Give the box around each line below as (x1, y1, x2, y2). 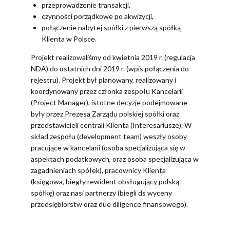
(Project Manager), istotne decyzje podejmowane (31, 98, 187, 107)
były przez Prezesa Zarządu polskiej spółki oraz (31, 109, 179, 119)
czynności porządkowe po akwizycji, (42, 12, 154, 21)
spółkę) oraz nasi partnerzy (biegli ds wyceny (31, 188, 172, 198)
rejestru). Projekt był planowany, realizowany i (31, 75, 176, 85)
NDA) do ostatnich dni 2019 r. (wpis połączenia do (31, 64, 189, 73)
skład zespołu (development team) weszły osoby (31, 132, 187, 141)
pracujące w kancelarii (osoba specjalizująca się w (31, 143, 185, 152)
